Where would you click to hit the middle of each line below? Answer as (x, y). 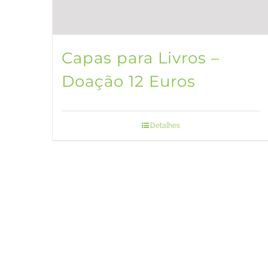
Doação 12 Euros (129, 81)
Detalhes (165, 125)
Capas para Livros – (141, 58)
